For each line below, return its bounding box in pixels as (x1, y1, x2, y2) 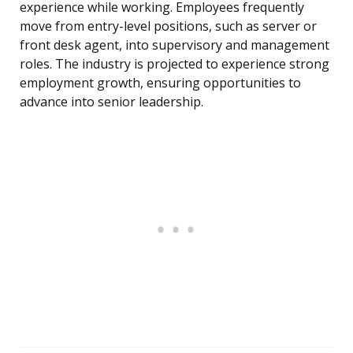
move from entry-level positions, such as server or (20, 17, 317, 35)
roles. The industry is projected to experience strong (20, 55, 329, 73)
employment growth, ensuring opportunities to (20, 74, 301, 92)
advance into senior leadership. (20, 93, 203, 111)
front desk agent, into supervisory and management (20, 36, 329, 54)
